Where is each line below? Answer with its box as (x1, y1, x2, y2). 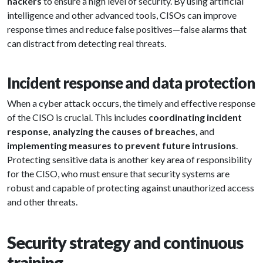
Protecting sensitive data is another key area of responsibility (7, 154, 252, 165)
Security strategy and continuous (7, 232, 243, 252)
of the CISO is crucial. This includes (7, 112, 149, 123)
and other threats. (7, 196, 77, 207)
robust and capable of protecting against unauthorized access (7, 182, 254, 193)
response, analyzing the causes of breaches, (7, 126, 200, 137)
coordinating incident (149, 112, 242, 123)
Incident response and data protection (7, 74, 255, 92)
